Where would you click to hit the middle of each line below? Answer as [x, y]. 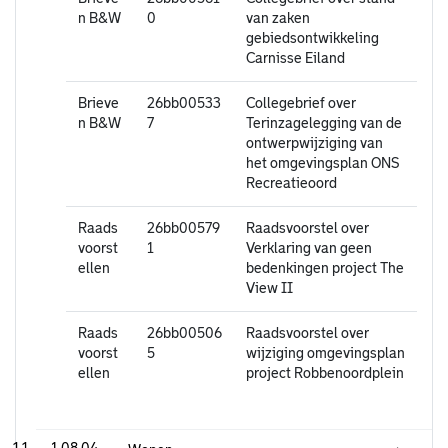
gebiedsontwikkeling [312, 38]
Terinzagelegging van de [324, 123]
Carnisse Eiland [295, 58]
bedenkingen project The [325, 268]
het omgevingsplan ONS [322, 163]
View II [269, 288]
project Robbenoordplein [325, 373]
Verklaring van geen [309, 248]
